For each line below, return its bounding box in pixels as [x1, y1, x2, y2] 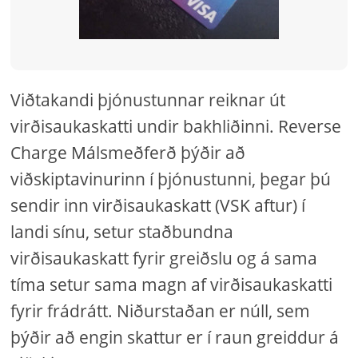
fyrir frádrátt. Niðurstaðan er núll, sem [10, 300, 311, 322]
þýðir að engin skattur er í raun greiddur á [10, 326, 340, 348]
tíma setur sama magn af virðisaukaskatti [10, 273, 333, 296]
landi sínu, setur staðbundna [10, 221, 234, 243]
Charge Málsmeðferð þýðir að [10, 141, 246, 164]
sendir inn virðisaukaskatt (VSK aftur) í [10, 194, 306, 217]
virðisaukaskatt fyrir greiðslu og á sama [10, 247, 318, 269]
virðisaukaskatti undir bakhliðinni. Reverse [10, 115, 342, 137]
